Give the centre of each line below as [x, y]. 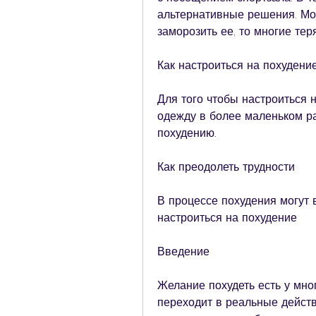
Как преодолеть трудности [226, 167]
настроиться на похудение [227, 218]
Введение [183, 252]
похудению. [187, 133]
